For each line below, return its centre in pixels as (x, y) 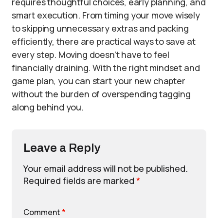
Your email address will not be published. (106, 168)
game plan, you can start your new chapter (99, 81)
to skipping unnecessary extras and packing (100, 28)
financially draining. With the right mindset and (106, 67)
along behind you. (48, 107)
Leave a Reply (62, 148)
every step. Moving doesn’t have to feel (91, 54)
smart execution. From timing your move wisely (106, 15)
